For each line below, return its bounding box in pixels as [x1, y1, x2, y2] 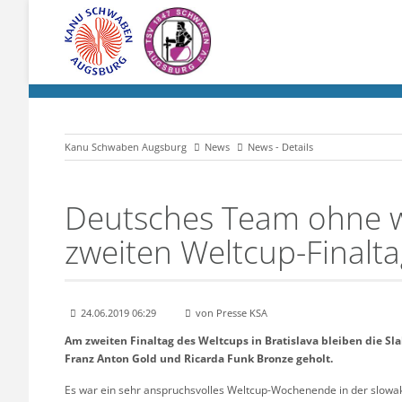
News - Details [248, 140, 313, 154]
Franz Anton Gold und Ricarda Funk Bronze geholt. [65, 350, 333, 366]
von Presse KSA [196, 305, 267, 319]
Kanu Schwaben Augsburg [65, 140, 187, 154]
